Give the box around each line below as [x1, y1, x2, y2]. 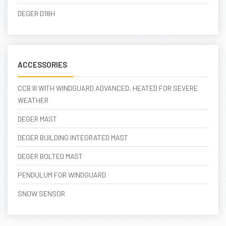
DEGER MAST [18, 115, 57, 123]
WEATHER [18, 96, 48, 104]
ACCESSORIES [18, 60, 67, 69]
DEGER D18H [18, 9, 55, 18]
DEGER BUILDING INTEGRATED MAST [18, 133, 128, 142]
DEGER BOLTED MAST [18, 152, 83, 160]
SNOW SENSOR [18, 189, 65, 198]
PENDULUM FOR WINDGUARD [18, 171, 106, 179]
